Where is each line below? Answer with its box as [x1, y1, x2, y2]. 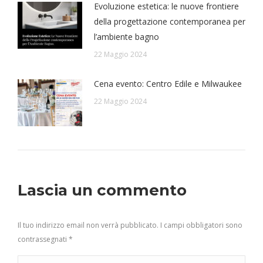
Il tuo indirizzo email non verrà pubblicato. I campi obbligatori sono [18, 220, 242, 231]
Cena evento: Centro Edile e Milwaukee [94, 78, 242, 90]
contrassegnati [18, 234, 69, 245]
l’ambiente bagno [94, 31, 159, 43]
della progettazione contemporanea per [94, 16, 245, 28]
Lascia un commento [18, 181, 187, 200]
